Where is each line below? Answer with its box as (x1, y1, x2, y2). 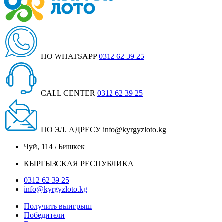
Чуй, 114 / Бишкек (24, 142, 85, 151)
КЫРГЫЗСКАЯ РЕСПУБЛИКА (24, 159, 134, 168)
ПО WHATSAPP (41, 52, 97, 61)
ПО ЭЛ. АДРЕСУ (41, 125, 101, 134)
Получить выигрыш (24, 202, 92, 211)
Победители (24, 211, 65, 220)
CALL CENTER (41, 89, 95, 98)
